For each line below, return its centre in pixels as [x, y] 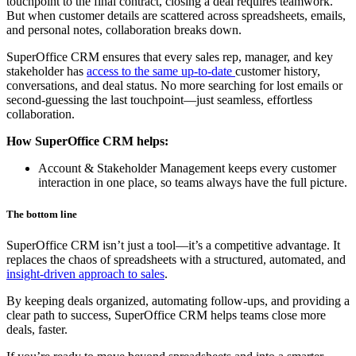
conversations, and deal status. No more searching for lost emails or [174, 86]
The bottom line [42, 214]
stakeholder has [46, 72]
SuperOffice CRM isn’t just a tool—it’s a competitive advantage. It [173, 245]
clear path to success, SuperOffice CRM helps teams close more [166, 315]
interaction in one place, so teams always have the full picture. [193, 183]
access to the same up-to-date [161, 72]
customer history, [278, 72]
